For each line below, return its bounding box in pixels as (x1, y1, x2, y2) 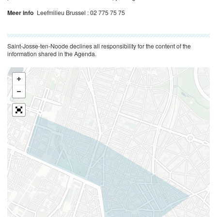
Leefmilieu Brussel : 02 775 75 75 (35, 8, 125, 16)
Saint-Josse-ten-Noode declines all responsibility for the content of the (7, 42, 191, 50)
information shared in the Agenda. (7, 49, 96, 58)
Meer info (7, 8, 35, 17)
